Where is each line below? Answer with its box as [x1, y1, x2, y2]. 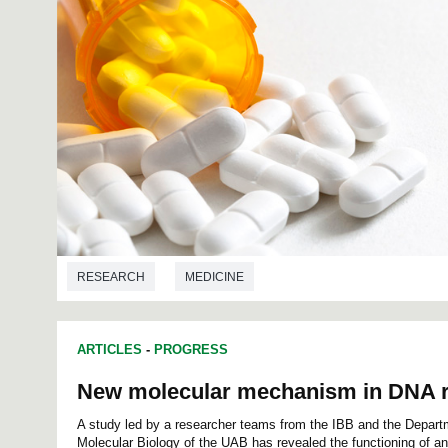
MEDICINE [185, 269, 244, 284]
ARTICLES [77, 341, 142, 357]
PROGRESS [154, 341, 228, 357]
